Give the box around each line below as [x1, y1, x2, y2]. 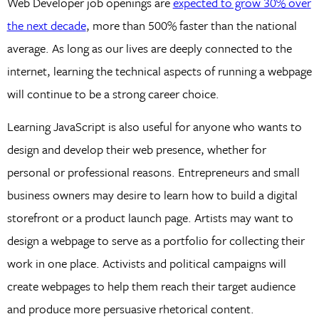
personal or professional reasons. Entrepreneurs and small [6, 163, 300, 182]
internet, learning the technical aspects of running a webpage [6, 61, 312, 80]
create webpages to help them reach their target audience [6, 277, 296, 296]
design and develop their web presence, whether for [6, 140, 266, 159]
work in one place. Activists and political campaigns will [6, 254, 286, 273]
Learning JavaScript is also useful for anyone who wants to [6, 117, 302, 136]
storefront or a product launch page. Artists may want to [6, 209, 293, 227]
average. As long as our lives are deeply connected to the [6, 38, 292, 57]
